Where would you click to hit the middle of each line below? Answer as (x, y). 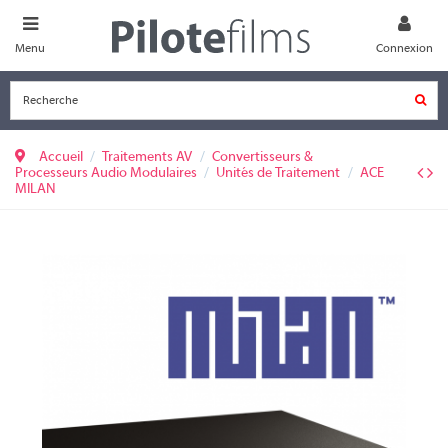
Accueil (61, 158)
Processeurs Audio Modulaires (106, 174)
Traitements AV (147, 158)
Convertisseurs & (262, 158)
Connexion (404, 48)
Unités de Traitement (278, 174)
